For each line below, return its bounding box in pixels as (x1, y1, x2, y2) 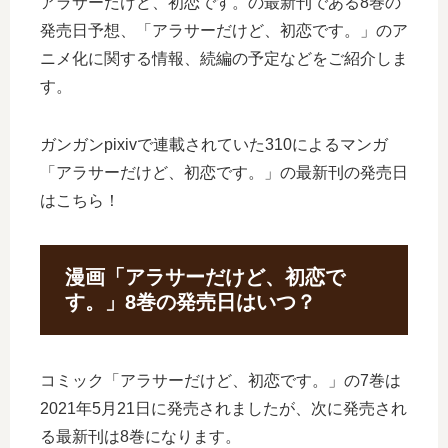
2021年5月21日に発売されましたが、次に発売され (40, 400, 407, 418)
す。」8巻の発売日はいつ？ (65, 291, 316, 313)
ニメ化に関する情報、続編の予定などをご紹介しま (40, 50, 408, 67)
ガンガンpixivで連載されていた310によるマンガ (40, 136, 388, 153)
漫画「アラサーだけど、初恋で (65, 266, 345, 288)
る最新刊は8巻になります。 (40, 428, 241, 446)
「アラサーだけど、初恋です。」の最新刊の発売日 (40, 164, 408, 181)
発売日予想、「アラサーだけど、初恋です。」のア (40, 22, 408, 39)
